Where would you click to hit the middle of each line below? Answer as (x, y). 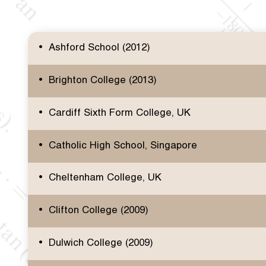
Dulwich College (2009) (101, 244)
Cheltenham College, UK (105, 178)
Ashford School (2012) (99, 48)
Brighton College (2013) (102, 80)
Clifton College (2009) (98, 211)
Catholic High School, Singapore (123, 146)
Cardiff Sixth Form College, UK (119, 113)
